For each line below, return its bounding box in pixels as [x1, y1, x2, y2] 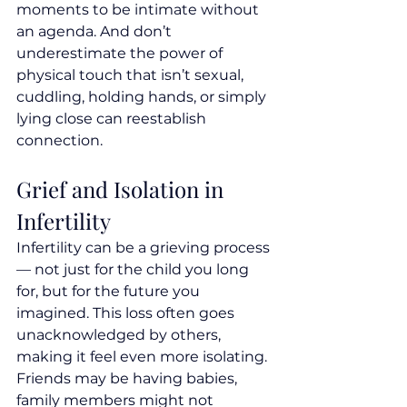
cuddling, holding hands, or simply [16, 88, 270, 106]
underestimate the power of [16, 45, 226, 63]
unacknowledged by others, [16, 326, 224, 344]
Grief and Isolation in [16, 174, 229, 204]
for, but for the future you [16, 283, 203, 301]
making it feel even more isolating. [16, 348, 271, 366]
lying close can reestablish [16, 110, 210, 128]
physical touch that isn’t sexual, [16, 66, 251, 84]
